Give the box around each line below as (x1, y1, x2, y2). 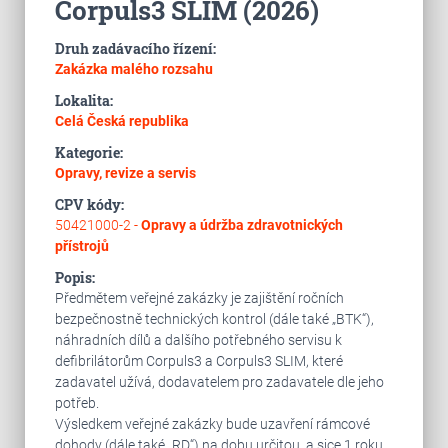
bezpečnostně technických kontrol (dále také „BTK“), (54, 311, 374, 327)
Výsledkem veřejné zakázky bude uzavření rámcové (54, 416, 370, 432)
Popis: (54, 268, 95, 287)
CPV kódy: (54, 195, 124, 214)
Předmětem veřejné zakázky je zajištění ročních (54, 290, 344, 306)
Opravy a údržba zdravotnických (140, 217, 343, 233)
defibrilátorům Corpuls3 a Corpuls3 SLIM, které (54, 353, 343, 369)
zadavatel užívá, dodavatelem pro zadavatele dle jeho (54, 374, 384, 390)
